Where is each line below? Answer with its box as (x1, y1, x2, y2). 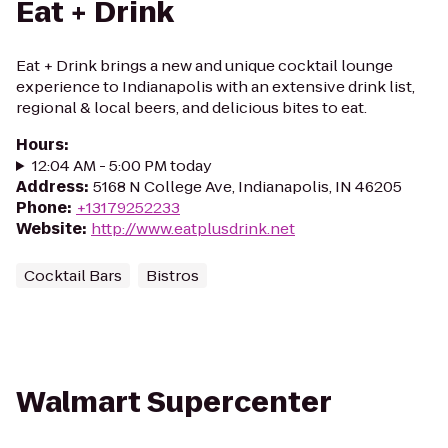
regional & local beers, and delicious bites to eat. (16, 97, 367, 118)
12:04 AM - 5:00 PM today (31, 155, 212, 176)
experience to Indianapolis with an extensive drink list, (16, 76, 415, 97)
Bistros (146, 265, 199, 286)
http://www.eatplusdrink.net (91, 218, 295, 239)
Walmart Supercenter (16, 383, 332, 422)
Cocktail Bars (24, 265, 122, 286)
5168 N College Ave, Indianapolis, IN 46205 (93, 176, 402, 197)
